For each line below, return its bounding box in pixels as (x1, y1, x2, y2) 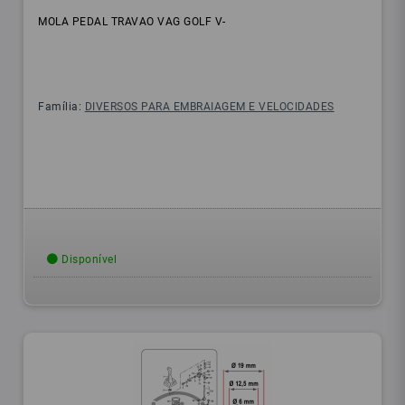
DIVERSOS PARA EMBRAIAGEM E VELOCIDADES (84, 100, 334, 114)
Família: (38, 100, 85, 114)
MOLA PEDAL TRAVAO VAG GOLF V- (38, 15, 226, 29)
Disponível (58, 253, 118, 267)
